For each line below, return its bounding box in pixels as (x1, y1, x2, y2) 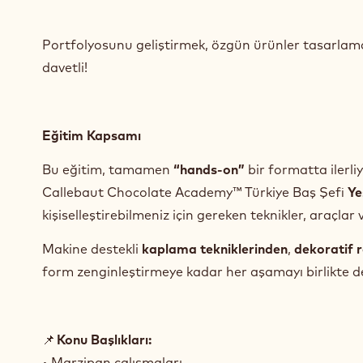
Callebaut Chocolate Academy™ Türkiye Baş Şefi (42, 184, 348, 200)
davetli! (42, 59, 88, 75)
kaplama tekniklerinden (142, 241, 288, 257)
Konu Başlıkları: (57, 331, 152, 348)
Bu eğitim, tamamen (42, 161, 173, 177)
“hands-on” (173, 161, 245, 177)
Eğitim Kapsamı (42, 127, 141, 143)
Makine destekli (42, 241, 142, 257)
